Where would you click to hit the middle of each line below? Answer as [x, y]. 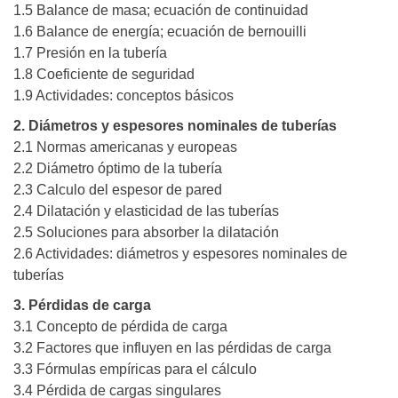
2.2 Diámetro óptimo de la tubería [118, 169]
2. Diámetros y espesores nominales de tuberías [175, 126]
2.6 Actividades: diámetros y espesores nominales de [180, 254]
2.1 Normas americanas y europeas [125, 147]
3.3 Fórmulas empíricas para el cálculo [135, 370]
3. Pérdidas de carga [82, 306]
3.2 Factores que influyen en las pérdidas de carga [172, 348]
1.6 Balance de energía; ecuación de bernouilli [160, 32]
